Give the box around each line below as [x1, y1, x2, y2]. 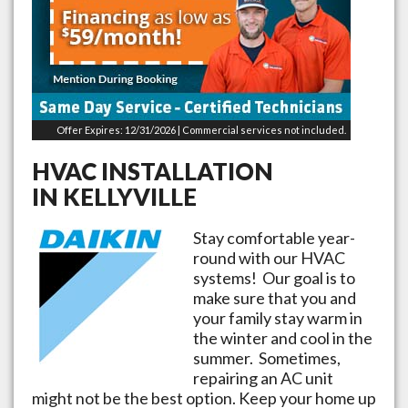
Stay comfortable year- [193, 227, 355, 248]
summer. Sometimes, [193, 347, 341, 368]
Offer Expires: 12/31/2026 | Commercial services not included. [56, 123, 346, 136]
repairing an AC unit [193, 367, 333, 388]
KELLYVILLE [63, 181, 197, 211]
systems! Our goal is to [193, 267, 355, 288]
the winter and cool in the [193, 327, 372, 348]
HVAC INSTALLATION [32, 156, 273, 186]
